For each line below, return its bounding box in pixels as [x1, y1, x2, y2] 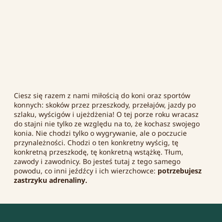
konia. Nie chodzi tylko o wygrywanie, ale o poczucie [14, 128, 187, 138]
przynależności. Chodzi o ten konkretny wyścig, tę [14, 138, 178, 148]
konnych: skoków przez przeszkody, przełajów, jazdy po [14, 100, 196, 110]
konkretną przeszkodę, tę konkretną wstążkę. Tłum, [14, 147, 183, 157]
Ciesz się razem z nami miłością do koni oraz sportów [14, 91, 190, 101]
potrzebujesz [158, 166, 202, 176]
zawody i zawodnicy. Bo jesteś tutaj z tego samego [14, 157, 180, 166]
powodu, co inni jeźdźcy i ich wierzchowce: [14, 166, 158, 176]
